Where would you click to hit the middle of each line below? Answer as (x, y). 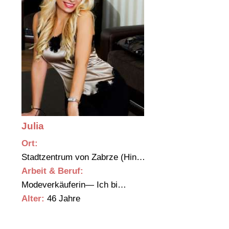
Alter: (33, 199)
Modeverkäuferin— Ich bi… (75, 185)
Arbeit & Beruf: (52, 171)
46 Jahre (62, 199)
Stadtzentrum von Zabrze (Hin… (85, 157)
